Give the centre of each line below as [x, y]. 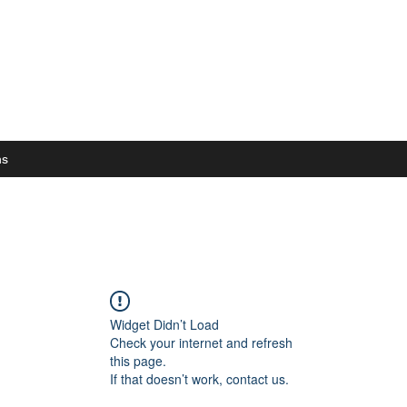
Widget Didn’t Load [164, 324]
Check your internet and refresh [201, 342]
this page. [138, 361]
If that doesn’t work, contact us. [199, 379]
